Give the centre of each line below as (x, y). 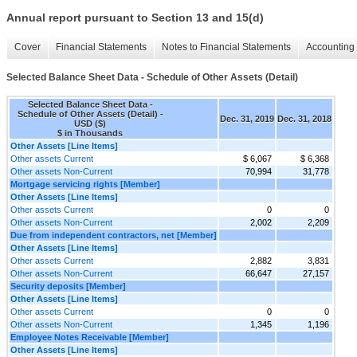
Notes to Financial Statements (226, 47)
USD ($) (90, 123)
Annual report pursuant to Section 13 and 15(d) (135, 18)
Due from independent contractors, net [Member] (114, 235)
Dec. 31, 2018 (304, 118)
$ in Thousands (90, 133)
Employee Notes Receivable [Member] (90, 337)
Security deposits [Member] (68, 286)
